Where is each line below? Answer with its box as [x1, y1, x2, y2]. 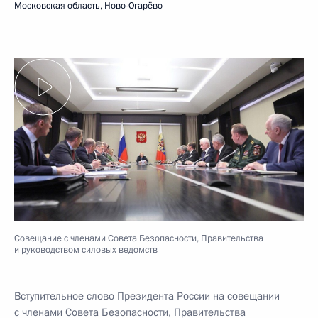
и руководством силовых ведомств [14, 243, 158, 256]
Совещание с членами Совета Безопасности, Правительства [14, 231, 263, 245]
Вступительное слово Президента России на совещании [14, 288, 280, 303]
